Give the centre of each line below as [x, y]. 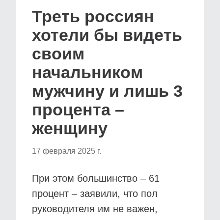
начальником [87, 72]
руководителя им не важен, [95, 209]
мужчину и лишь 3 [107, 91]
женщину [70, 128]
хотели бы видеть [107, 35]
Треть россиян [93, 16]
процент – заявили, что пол [95, 193]
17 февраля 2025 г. [67, 151]
